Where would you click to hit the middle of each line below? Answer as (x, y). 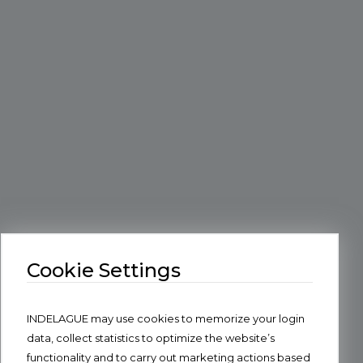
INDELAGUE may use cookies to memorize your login (166, 318)
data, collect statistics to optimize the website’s (151, 338)
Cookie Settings (104, 270)
